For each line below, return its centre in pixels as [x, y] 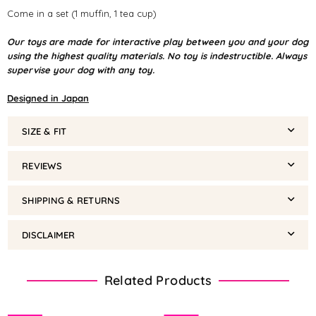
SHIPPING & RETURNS [71, 200]
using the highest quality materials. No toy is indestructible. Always [157, 55]
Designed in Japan [48, 98]
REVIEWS [42, 165]
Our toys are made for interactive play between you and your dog [158, 41]
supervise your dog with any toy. [81, 69]
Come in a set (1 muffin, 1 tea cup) [82, 13]
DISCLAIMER [49, 235]
